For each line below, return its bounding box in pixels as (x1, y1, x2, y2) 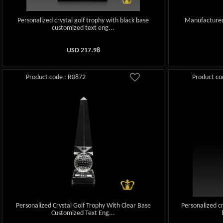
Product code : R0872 (26, 73, 86, 81)
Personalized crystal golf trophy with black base (17, 16, 149, 24)
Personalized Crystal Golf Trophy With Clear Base (15, 202, 151, 210)
